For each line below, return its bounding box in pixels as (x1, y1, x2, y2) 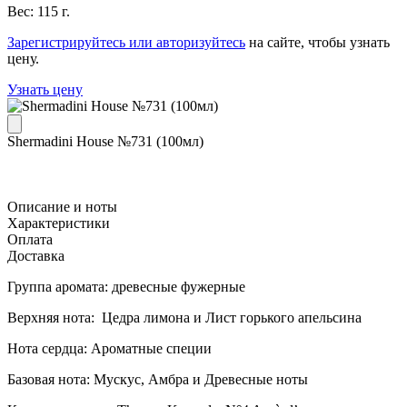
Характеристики (7, 214, 110, 231)
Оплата (7, 231, 53, 247)
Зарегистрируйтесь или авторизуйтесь (7, 34, 245, 50)
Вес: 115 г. (7, 3, 70, 19)
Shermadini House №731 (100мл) (7, 133, 203, 149)
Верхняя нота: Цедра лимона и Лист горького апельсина (7, 309, 362, 325)
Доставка (7, 247, 65, 263)
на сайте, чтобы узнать (245, 34, 390, 50)
